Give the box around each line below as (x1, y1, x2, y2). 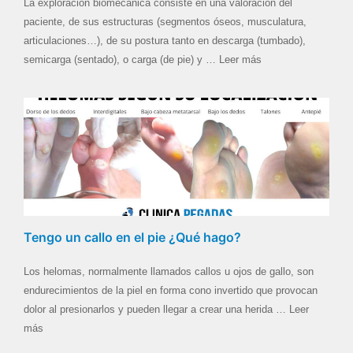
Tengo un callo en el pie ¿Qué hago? (24, 229, 241, 245)
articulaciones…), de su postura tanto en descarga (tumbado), (24, 34, 306, 46)
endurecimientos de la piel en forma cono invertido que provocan (24, 284, 318, 296)
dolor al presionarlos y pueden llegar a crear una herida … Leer (24, 303, 309, 315)
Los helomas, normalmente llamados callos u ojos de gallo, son (24, 265, 314, 277)
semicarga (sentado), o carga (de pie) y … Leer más (24, 53, 262, 65)
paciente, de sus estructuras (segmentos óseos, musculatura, (24, 15, 307, 28)
